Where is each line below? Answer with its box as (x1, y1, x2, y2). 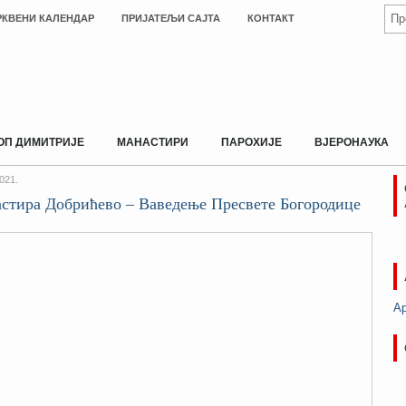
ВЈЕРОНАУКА (314, 136, 389, 149)
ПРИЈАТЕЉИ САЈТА (121, 13, 220, 24)
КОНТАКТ (247, 13, 295, 24)
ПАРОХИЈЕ (221, 136, 282, 149)
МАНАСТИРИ (117, 136, 188, 149)
